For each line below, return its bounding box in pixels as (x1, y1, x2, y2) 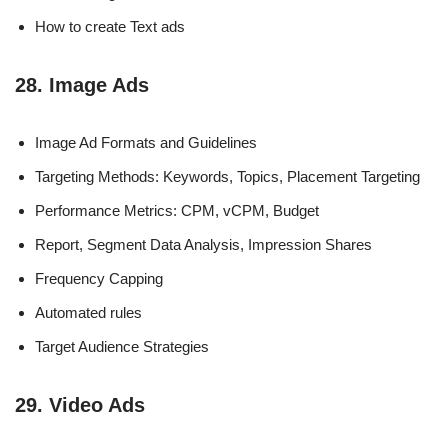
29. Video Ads (15, 393, 145, 416)
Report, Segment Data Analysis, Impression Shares (35, 235, 372, 253)
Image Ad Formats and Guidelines (35, 133, 257, 151)
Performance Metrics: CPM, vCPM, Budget (35, 201, 319, 219)
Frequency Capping (35, 269, 163, 287)
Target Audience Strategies (35, 337, 209, 355)
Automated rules (35, 303, 142, 321)
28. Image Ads (15, 73, 149, 96)
